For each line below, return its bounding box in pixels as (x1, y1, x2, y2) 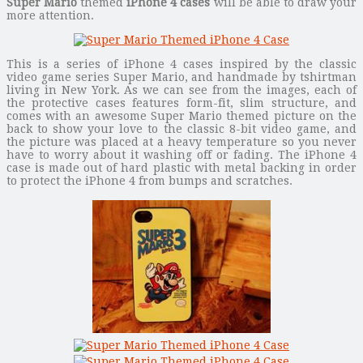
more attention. (6, 8, 94, 22)
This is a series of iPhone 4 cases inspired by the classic (6, 57, 357, 70)
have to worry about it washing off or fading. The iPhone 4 (6, 147, 357, 161)
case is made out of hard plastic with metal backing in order (6, 160, 357, 174)
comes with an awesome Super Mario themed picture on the (6, 109, 357, 122)
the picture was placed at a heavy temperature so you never (6, 135, 357, 148)
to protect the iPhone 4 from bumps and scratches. (6, 173, 293, 187)
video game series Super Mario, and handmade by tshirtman (6, 70, 357, 83)
